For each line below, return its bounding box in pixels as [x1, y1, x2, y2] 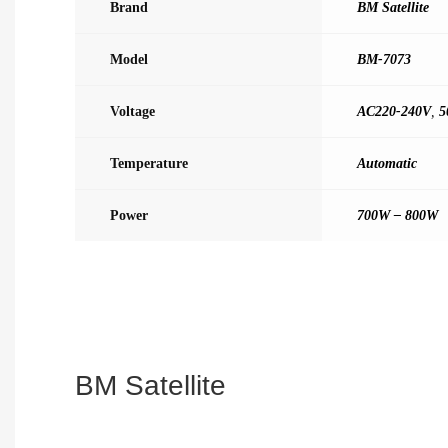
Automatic [357, 154, 417, 171]
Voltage [110, 102, 155, 119]
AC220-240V [357, 102, 431, 119]
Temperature [110, 154, 188, 171]
